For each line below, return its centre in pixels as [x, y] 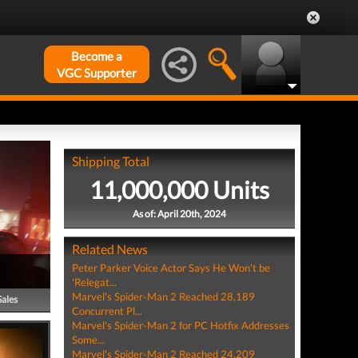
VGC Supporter [97, 73]
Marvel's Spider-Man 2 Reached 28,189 [163, 296]
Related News [109, 249]
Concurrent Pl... [107, 311]
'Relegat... [94, 282]
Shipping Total [110, 161]
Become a [97, 56]
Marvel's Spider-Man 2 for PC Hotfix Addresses [180, 325]
